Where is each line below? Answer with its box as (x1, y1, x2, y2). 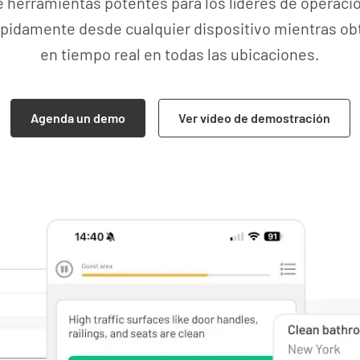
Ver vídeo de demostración (178, 110, 330, 125)
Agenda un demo (30, 110, 125, 125)
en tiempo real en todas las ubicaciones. (40, 44, 320, 63)
